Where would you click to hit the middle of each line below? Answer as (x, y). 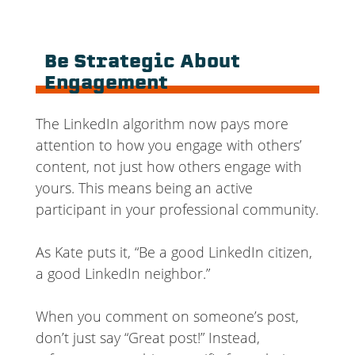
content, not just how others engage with (168, 166)
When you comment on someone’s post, (167, 316)
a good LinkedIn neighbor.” (122, 273)
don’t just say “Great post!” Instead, (147, 337)
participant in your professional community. (177, 209)
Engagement (107, 85)
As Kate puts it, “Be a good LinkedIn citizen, (174, 252)
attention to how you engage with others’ (168, 145)
